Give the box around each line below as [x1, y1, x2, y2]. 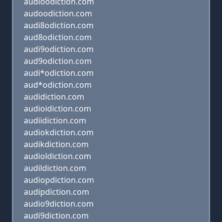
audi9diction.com [24, 210, 89, 221]
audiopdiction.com [24, 174, 94, 185]
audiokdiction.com [24, 127, 94, 138]
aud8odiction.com [24, 32, 92, 43]
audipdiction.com [24, 186, 89, 197]
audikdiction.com [24, 139, 89, 150]
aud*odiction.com [24, 79, 92, 90]
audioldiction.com [24, 151, 91, 162]
